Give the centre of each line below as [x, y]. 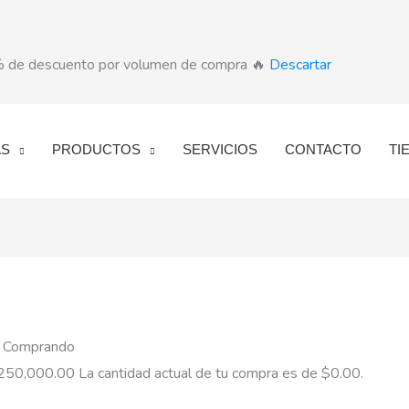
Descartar [300, 65]
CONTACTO [323, 149]
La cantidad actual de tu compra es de [198, 374]
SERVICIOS [220, 149]
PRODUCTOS [96, 149]
